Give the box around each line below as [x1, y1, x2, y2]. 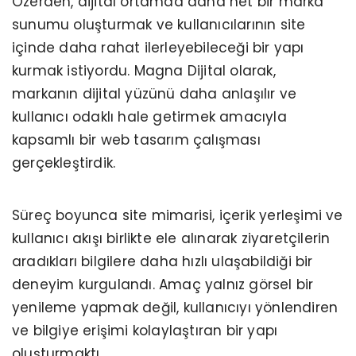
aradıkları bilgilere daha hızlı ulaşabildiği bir [12, 251, 313, 271]
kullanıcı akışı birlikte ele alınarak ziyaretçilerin [12, 228, 331, 248]
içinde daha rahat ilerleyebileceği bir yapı [12, 37, 304, 57]
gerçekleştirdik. [12, 153, 116, 172]
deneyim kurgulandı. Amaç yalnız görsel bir [12, 274, 314, 294]
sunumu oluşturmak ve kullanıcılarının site [12, 14, 306, 34]
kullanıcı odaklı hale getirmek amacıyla [12, 106, 287, 126]
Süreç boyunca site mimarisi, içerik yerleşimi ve [12, 205, 343, 225]
